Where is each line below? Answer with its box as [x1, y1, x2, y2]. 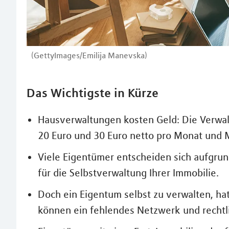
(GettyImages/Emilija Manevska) [31, 50, 147, 60]
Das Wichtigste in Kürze [27, 85, 158, 100]
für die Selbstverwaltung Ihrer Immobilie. [38, 166, 219, 179]
